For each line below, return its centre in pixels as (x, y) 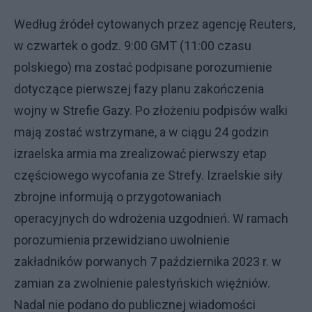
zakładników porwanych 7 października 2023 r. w (148, 262)
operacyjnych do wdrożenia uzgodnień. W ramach (151, 218)
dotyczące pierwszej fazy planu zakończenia (139, 89)
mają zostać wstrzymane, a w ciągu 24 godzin (141, 132)
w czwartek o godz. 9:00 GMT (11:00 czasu (133, 46)
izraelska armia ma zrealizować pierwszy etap (140, 154)
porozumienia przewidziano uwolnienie (122, 240)
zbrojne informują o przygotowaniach (118, 197)
